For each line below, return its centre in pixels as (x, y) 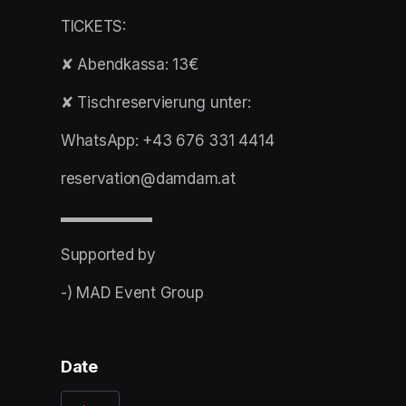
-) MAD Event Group (132, 293)
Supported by (108, 255)
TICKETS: (93, 27)
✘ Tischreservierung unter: (156, 103)
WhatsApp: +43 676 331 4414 (168, 141)
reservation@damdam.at (148, 179)
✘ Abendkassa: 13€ (130, 65)
